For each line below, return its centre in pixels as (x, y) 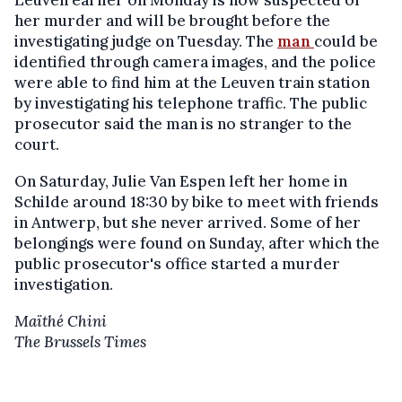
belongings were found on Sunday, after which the (197, 243)
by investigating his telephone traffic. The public (191, 103)
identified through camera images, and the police (195, 62)
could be (346, 41)
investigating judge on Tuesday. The (146, 41)
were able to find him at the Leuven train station (192, 83)
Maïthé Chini (61, 321)
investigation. (64, 284)
